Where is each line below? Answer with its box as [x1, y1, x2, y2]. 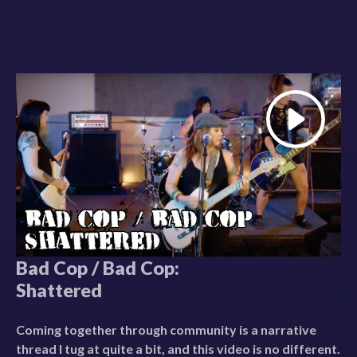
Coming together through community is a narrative [16, 321, 316, 337]
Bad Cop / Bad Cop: [16, 256, 179, 279]
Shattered [16, 278, 102, 301]
